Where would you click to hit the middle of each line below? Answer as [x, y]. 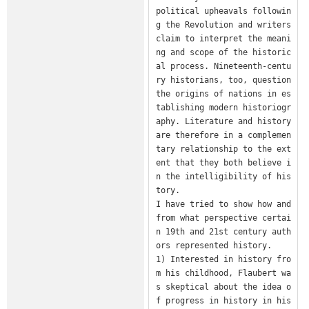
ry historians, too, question [223, 80]
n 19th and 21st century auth [223, 231]
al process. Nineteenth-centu [223, 66]
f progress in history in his [223, 300]
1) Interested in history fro [223, 259]
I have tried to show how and [223, 204]
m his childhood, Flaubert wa [223, 273]
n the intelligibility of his [223, 176]
